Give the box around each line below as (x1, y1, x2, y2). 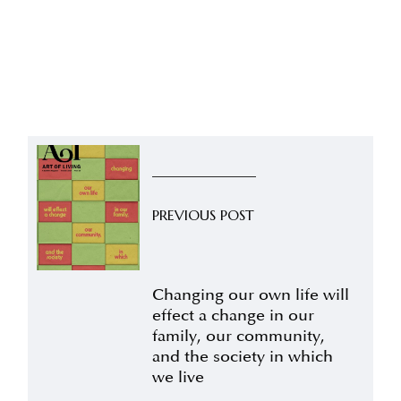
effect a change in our (151, 305, 314, 326)
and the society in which (151, 346, 333, 367)
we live (151, 367, 204, 388)
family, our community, (151, 326, 325, 346)
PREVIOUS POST (151, 206, 254, 225)
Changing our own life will (151, 285, 349, 305)
